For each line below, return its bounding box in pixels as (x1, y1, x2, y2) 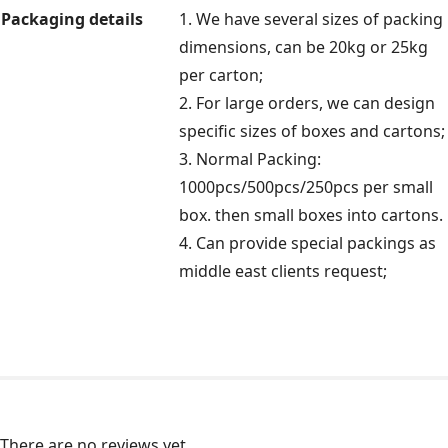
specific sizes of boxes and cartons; (179, 120, 445, 143)
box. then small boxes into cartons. (179, 204, 443, 227)
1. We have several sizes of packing (179, 8, 443, 31)
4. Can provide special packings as (179, 232, 436, 255)
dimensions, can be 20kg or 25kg (179, 36, 428, 59)
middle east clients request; (179, 260, 387, 283)
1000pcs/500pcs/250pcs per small (179, 176, 433, 199)
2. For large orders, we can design (179, 92, 435, 115)
